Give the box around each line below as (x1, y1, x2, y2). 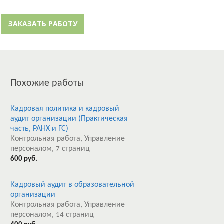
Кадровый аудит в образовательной (10, 181, 134, 189)
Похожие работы (10, 78, 84, 88)
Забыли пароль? (45, 6, 95, 14)
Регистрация (142, 20, 180, 29)
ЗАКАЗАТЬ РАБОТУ (8, 19, 77, 29)
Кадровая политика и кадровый (10, 105, 119, 113)
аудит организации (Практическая (10, 115, 128, 123)
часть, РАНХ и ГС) (10, 125, 68, 133)
